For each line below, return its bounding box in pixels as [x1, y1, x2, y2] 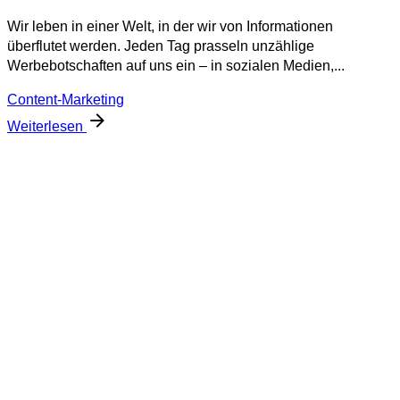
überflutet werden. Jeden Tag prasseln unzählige [7, 37, 314, 54]
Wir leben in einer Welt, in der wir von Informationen [7, 18, 333, 34]
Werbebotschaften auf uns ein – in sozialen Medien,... [7, 57, 345, 73]
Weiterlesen [7, 118, 87, 134]
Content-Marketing [7, 91, 124, 107]
